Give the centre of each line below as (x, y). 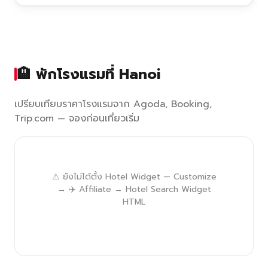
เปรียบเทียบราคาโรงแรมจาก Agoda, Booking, (113, 104)
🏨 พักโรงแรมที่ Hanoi (89, 74)
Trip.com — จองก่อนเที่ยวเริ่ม (77, 118)
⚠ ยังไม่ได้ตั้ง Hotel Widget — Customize (134, 177)
